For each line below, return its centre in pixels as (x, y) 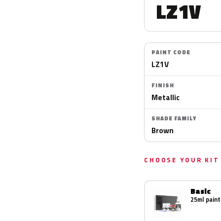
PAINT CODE (171, 52)
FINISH (163, 85)
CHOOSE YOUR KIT (182, 160)
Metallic (166, 97)
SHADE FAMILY (174, 118)
